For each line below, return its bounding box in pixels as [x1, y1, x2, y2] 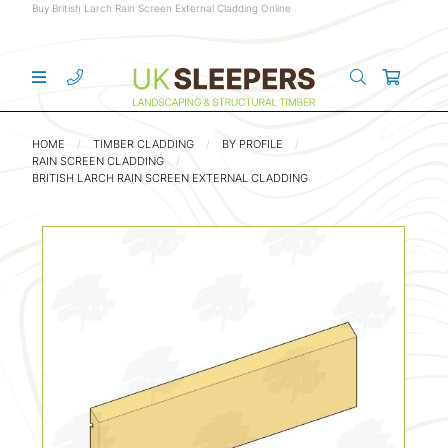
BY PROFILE [222, 137, 284, 151]
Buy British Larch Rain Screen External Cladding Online [32, 2, 292, 14]
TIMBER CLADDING [93, 137, 195, 151]
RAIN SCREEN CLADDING [32, 154, 165, 168]
